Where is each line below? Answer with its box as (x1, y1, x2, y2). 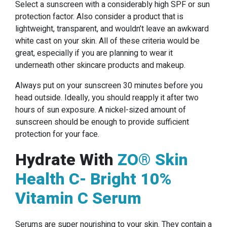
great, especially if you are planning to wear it (15, 47, 173, 60)
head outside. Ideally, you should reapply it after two (15, 92, 199, 104)
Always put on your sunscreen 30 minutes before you (15, 80, 203, 92)
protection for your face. (15, 128, 99, 141)
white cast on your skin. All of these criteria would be (15, 35, 200, 48)
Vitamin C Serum (15, 186, 141, 211)
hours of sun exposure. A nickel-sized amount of (15, 104, 186, 117)
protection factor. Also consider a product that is (15, 11, 183, 23)
